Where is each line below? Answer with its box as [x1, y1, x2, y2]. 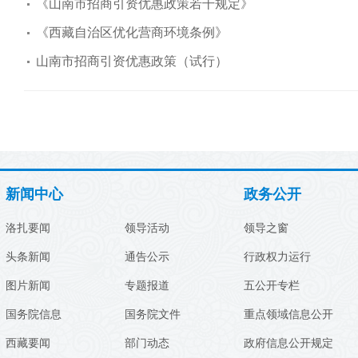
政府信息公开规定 [244, 336, 333, 349]
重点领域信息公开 [244, 308, 333, 320]
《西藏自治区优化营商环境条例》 [36, 25, 228, 39]
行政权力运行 [244, 250, 311, 263]
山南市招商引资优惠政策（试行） [36, 54, 228, 68]
